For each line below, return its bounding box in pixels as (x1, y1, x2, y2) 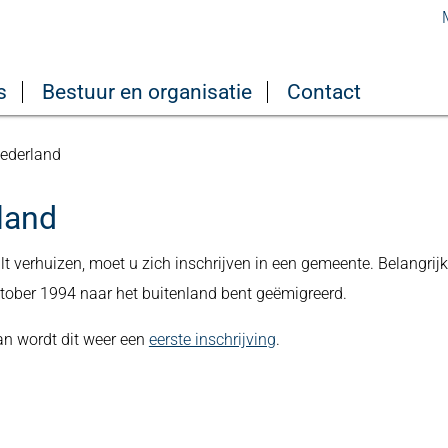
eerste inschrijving (148, 330, 276, 349)
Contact (287, 80, 361, 104)
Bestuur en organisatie (42, 80, 252, 104)
